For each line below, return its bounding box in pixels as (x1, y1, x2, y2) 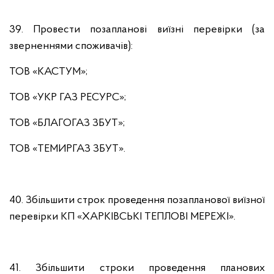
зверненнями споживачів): (9, 40, 133, 52)
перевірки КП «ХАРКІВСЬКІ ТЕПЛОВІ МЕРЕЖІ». (9, 211, 235, 223)
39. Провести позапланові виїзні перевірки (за (9, 24, 265, 35)
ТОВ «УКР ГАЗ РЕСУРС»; (9, 92, 126, 103)
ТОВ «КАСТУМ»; (9, 66, 87, 78)
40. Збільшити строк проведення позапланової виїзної (9, 194, 265, 206)
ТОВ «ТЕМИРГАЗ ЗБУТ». (9, 143, 125, 155)
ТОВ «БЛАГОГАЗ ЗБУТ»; (9, 117, 125, 129)
